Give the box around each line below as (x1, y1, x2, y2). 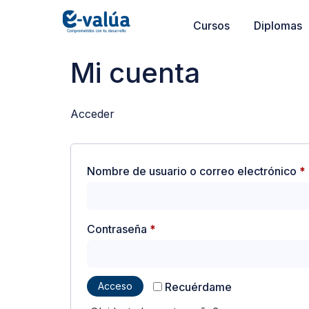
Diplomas (253, 19, 302, 32)
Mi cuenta (70, 56, 200, 90)
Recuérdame (165, 280, 232, 294)
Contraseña (87, 222, 150, 236)
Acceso (98, 280, 132, 292)
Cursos (192, 19, 230, 32)
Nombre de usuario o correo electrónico (87, 164, 299, 178)
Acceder (70, 107, 114, 121)
